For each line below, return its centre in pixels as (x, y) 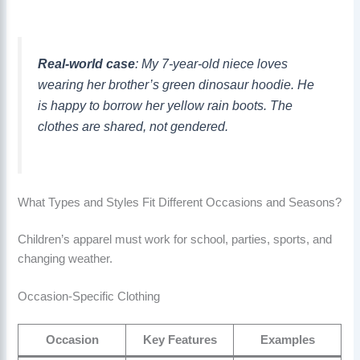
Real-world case (87, 64)
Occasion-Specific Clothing (89, 297)
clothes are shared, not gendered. (133, 127)
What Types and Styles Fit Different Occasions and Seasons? (180, 203)
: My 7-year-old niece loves (212, 64)
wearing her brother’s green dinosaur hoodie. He (176, 85)
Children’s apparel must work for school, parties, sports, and (175, 239)
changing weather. (65, 258)
